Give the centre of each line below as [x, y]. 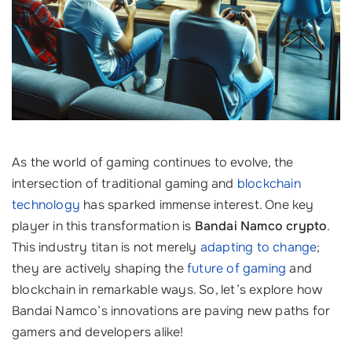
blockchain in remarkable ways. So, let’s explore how [167, 290]
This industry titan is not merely [106, 247]
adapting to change [258, 247]
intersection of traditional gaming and [125, 184]
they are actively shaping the [99, 269]
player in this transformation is [103, 226]
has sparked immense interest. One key [197, 205]
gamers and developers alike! [98, 332]
